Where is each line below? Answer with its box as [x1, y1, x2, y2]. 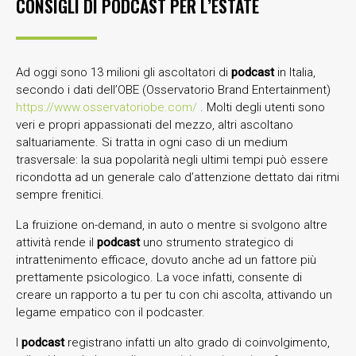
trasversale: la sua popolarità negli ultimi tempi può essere [16, 152, 328, 167]
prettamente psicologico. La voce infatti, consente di [16, 269, 302, 284]
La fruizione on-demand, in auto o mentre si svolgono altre [16, 217, 327, 232]
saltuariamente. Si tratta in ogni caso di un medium [16, 134, 288, 149]
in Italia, [274, 64, 315, 79]
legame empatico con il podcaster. [16, 304, 205, 319]
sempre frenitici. [16, 187, 104, 202]
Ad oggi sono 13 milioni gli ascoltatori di [16, 64, 231, 79]
